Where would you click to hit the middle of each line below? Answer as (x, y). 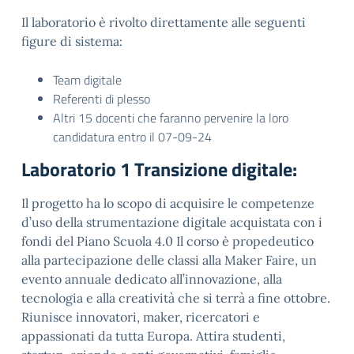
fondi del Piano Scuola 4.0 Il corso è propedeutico (168, 241)
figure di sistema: (72, 41)
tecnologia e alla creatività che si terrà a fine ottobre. (176, 298)
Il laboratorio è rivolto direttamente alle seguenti (164, 22)
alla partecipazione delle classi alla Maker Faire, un (169, 260)
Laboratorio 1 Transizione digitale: (159, 169)
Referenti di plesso (102, 99)
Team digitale (87, 80)
